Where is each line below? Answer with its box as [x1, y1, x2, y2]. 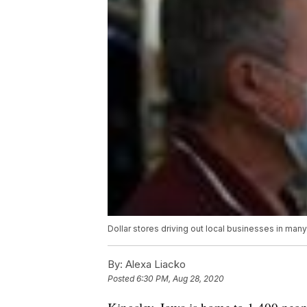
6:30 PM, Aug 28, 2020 [136, 273, 224, 284]
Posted [108, 273, 136, 284]
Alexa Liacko [123, 258, 186, 271]
